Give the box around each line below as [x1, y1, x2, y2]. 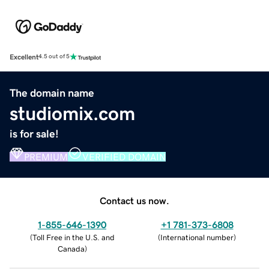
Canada [57, 244, 85, 253]
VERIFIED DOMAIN [82, 151, 166, 162]
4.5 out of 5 [38, 53, 70, 60]
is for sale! [10, 128, 59, 139]
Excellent [10, 53, 38, 61]
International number [160, 233, 234, 241]
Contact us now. [100, 195, 169, 205]
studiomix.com [10, 103, 135, 123]
